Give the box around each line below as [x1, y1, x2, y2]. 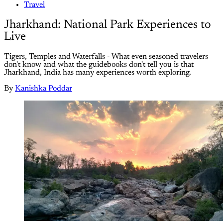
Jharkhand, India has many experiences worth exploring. [4, 68, 191, 77]
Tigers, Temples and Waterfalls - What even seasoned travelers [4, 52, 208, 61]
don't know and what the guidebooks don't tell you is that [4, 60, 194, 69]
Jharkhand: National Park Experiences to [4, 18, 211, 31]
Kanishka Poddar [15, 84, 72, 93]
